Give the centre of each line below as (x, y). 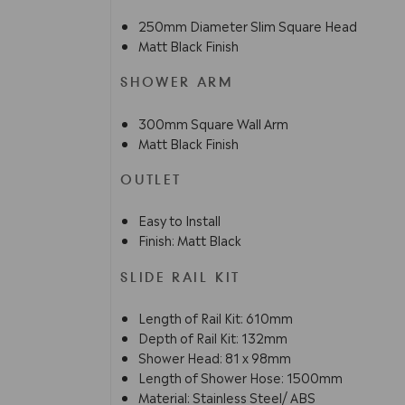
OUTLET (151, 181)
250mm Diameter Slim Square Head (248, 25)
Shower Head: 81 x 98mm (216, 358)
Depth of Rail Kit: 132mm (214, 338)
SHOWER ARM (177, 84)
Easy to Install (181, 220)
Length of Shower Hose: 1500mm (242, 377)
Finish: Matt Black (190, 240)
